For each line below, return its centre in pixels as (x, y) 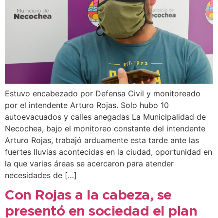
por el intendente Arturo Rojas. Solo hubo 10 (87, 105)
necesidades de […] (41, 175)
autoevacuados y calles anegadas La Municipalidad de (105, 117)
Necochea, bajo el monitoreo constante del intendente (105, 128)
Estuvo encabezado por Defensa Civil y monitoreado (103, 93)
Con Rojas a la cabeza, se (88, 195)
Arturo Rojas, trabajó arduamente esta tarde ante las (102, 140)
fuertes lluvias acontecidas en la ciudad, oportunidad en (109, 152)
